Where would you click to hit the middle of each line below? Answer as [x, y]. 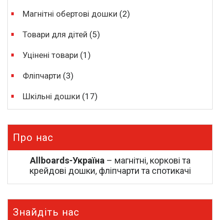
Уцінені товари [51, 55]
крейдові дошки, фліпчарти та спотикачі [110, 171]
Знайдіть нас [46, 212]
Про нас [33, 137]
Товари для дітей [55, 34]
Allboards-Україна [67, 160]
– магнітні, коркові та [147, 160]
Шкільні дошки [52, 96]
